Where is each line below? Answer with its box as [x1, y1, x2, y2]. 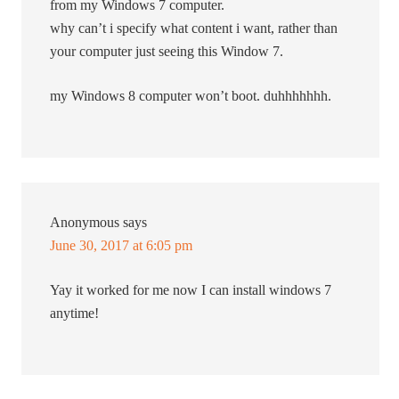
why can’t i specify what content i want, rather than [50, 20, 338, 37]
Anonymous [50, 215, 120, 231]
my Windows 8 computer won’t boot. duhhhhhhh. [50, 88, 332, 104]
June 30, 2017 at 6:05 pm [50, 238, 193, 254]
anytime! [50, 305, 100, 322]
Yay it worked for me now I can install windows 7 [50, 282, 332, 298]
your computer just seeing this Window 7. [50, 44, 284, 60]
